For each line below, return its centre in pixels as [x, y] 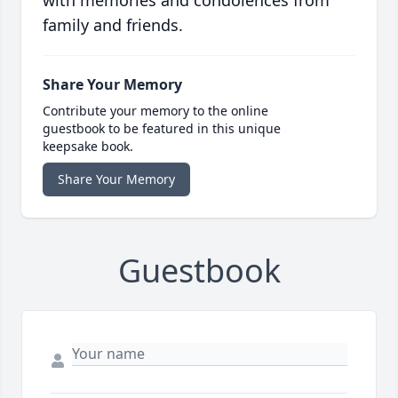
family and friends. [113, 25]
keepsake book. [88, 147]
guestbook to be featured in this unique [162, 129]
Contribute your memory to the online [155, 111]
